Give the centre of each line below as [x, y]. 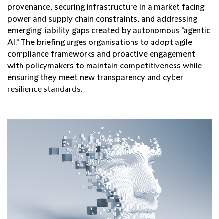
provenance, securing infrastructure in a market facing [106, 7]
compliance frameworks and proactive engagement [101, 54]
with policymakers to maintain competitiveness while [105, 66]
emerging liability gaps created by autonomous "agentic [109, 31]
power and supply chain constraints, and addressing [102, 19]
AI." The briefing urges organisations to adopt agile [100, 43]
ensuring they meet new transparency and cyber [95, 78]
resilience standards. [45, 89]
